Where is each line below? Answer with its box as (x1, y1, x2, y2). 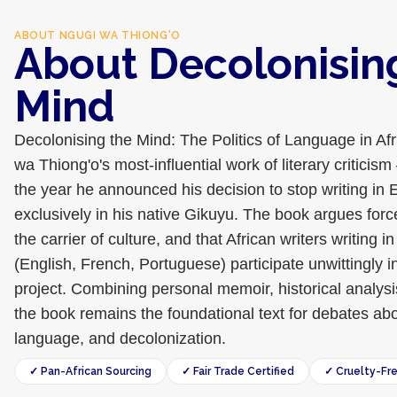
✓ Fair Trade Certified (182, 365, 294, 378)
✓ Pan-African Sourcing (29, 365, 152, 378)
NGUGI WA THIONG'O (58, 29, 181, 42)
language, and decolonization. (14, 330, 226, 347)
